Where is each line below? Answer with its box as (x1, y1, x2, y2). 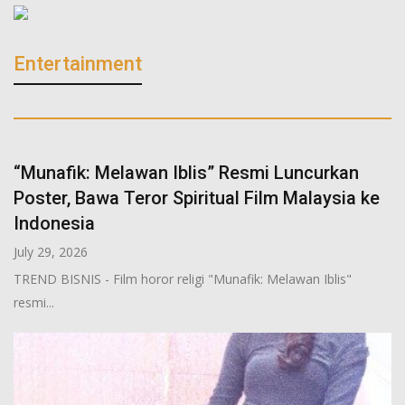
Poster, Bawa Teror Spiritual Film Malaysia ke (14, 186, 380, 209)
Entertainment (14, 52, 142, 75)
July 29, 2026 (14, 242, 88, 260)
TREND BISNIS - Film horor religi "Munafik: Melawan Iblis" (14, 269, 352, 287)
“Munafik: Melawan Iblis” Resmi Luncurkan (14, 161, 359, 184)
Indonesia (14, 212, 95, 234)
